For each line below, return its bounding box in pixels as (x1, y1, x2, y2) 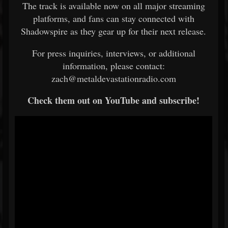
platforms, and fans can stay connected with (33, 12, 194, 24)
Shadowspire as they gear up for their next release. (21, 25, 206, 37)
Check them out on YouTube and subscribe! (27, 94, 199, 107)
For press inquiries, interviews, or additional (32, 47, 195, 59)
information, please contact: (62, 60, 165, 72)
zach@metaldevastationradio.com (51, 72, 176, 84)
